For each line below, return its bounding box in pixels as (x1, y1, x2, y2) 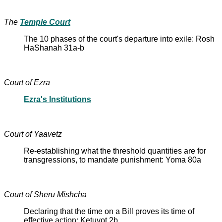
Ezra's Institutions (24, 95, 91, 104)
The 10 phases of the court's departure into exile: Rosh (24, 34, 215, 43)
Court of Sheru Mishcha (4, 190, 87, 199)
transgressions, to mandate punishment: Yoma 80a (24, 155, 201, 164)
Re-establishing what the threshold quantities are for (24, 146, 206, 155)
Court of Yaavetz (4, 129, 62, 138)
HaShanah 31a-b (24, 43, 84, 52)
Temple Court (20, 17, 70, 26)
